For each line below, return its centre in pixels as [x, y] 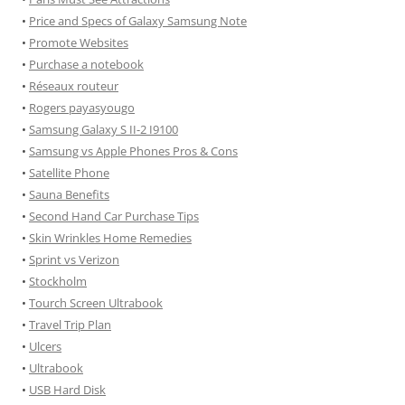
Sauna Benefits [69, 194]
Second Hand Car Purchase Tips [114, 216]
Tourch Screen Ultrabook [96, 303]
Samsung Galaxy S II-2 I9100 [104, 129]
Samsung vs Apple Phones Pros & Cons [133, 151]
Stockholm [58, 281]
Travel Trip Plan [70, 325]
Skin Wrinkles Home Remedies [110, 238]
